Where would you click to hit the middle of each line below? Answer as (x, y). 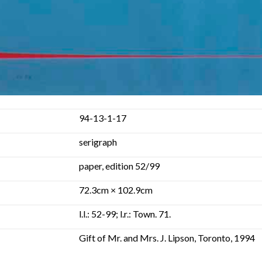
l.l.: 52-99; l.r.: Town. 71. (125, 213)
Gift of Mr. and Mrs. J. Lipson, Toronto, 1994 (167, 237)
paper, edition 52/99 (119, 166)
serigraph (98, 142)
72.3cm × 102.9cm (116, 189)
